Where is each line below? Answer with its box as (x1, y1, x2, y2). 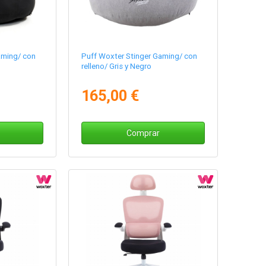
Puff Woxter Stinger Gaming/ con (81, 52, 198, 61)
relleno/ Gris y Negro (81, 62, 152, 71)
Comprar (126, 128, 160, 138)
